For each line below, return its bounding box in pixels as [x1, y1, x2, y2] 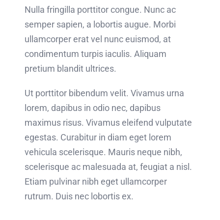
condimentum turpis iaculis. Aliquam [24, 48, 166, 59]
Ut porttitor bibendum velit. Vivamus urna [24, 87, 184, 98]
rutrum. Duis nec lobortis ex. [24, 191, 134, 201]
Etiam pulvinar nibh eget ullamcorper [24, 176, 167, 187]
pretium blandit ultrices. [24, 63, 116, 74]
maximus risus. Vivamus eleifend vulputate [24, 117, 192, 128]
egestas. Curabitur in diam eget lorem [24, 132, 171, 142]
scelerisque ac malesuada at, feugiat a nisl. [24, 161, 192, 172]
